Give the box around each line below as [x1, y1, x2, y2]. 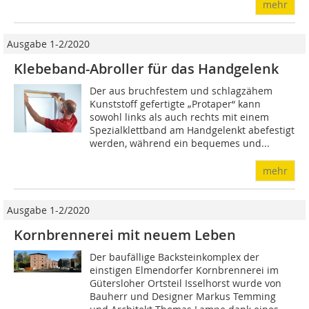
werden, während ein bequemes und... [90, 137, 270, 150]
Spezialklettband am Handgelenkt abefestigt [90, 123, 295, 137]
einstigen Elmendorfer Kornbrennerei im [90, 263, 279, 277]
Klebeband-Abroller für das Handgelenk [14, 59, 279, 78]
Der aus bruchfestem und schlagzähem [90, 84, 273, 97]
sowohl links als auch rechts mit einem [90, 110, 270, 123]
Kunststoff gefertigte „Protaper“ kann [90, 97, 261, 110]
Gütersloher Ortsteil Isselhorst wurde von [90, 277, 282, 290]
